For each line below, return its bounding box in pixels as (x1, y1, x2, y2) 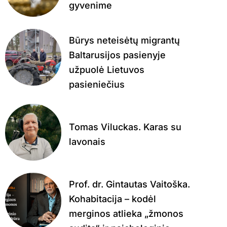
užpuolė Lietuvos (68, 64, 144, 75)
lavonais (68, 136, 105, 147)
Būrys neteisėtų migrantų (68, 35, 180, 46)
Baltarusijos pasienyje (68, 50, 166, 61)
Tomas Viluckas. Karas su (68, 122, 181, 133)
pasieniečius (68, 79, 125, 90)
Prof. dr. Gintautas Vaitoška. (68, 178, 190, 190)
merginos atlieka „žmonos (68, 208, 183, 219)
